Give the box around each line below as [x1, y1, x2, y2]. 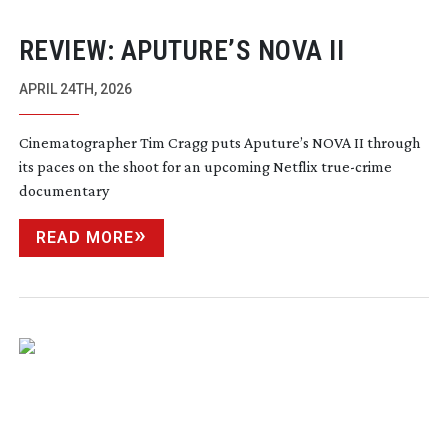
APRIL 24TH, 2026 [18, 80, 132, 97]
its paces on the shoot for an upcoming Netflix [18, 157, 321, 175]
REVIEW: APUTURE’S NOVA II [18, 34, 345, 67]
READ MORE [35, 227, 134, 247]
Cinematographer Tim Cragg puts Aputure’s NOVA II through [18, 133, 420, 151]
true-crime [320, 157, 392, 175]
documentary [18, 181, 109, 199]
